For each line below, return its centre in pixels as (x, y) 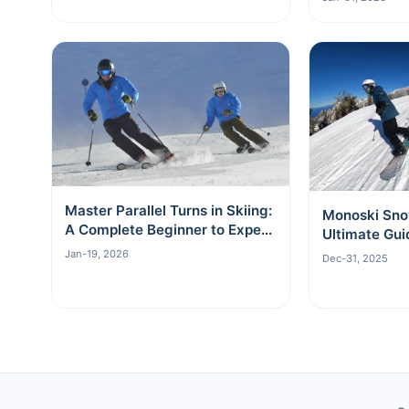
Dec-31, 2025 (355, 259)
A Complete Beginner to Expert (168, 230)
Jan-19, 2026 (97, 254)
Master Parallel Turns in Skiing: (168, 211)
